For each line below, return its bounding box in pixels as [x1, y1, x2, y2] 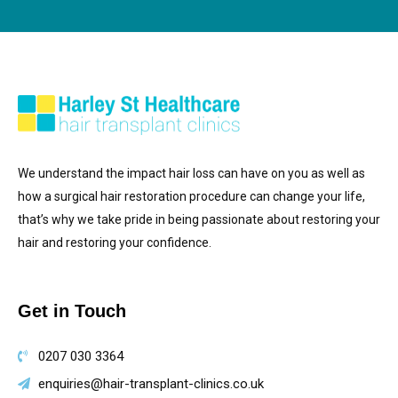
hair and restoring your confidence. [18, 235, 211, 250]
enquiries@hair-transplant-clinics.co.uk [37, 375, 264, 392]
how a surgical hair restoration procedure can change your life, [18, 188, 365, 203]
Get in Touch [18, 300, 126, 321]
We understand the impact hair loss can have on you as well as [18, 165, 365, 180]
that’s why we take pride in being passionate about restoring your [18, 211, 380, 227]
